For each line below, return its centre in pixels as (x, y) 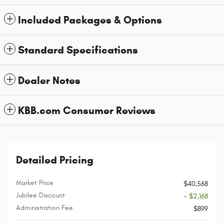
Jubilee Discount (40, 195)
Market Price (35, 182)
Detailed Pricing (55, 160)
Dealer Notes (49, 80)
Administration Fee (44, 207)
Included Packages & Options (90, 20)
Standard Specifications (78, 50)
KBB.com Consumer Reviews (87, 110)
